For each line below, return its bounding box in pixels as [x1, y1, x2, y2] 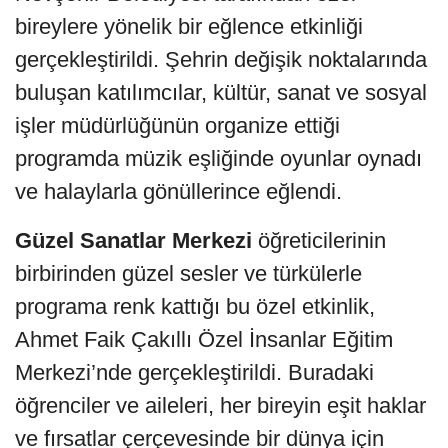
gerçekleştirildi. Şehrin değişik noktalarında [15, 46, 427, 72]
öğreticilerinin [252, 227, 386, 253]
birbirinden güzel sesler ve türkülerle [15, 260, 362, 286]
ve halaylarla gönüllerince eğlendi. [15, 178, 342, 204]
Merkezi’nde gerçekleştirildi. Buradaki [15, 359, 374, 385]
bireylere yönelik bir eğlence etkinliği [15, 13, 363, 39]
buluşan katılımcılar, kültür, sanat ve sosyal [15, 79, 427, 105]
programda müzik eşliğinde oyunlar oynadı [15, 145, 422, 171]
